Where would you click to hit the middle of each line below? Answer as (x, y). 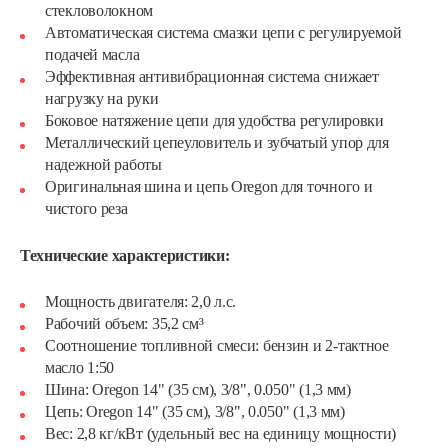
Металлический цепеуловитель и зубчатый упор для (217, 142)
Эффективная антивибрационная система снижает (212, 76)
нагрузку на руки (102, 98)
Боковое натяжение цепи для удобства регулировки (214, 120)
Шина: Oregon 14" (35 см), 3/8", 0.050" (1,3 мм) (198, 389)
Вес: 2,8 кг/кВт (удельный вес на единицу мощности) (220, 433)
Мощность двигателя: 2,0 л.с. (141, 301)
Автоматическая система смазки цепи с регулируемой (223, 32)
